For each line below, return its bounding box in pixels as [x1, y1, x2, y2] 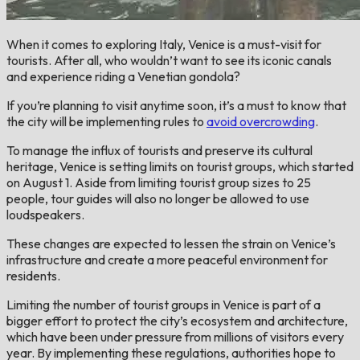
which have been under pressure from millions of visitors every [6, 328, 344, 345]
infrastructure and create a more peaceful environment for [6, 251, 328, 268]
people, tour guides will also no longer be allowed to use [6, 190, 309, 207]
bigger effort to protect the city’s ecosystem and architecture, [6, 312, 348, 329]
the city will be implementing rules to [6, 112, 207, 129]
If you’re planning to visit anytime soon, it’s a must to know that [6, 96, 346, 113]
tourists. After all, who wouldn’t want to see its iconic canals [6, 51, 332, 68]
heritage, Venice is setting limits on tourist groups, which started [6, 157, 354, 174]
